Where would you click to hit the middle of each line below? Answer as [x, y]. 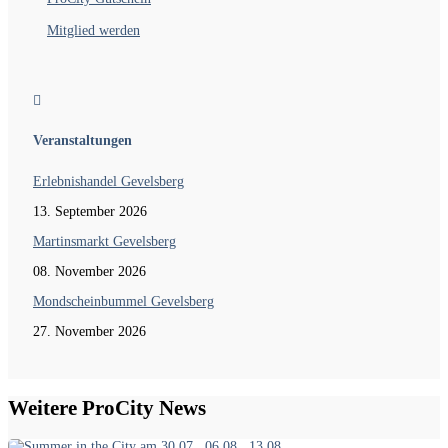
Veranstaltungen [82, 141]
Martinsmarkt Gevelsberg [104, 241]
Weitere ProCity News [107, 408]
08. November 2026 [89, 271]
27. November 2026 [89, 331]
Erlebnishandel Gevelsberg [108, 181]
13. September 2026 [90, 211]
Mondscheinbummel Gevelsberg [123, 301]
